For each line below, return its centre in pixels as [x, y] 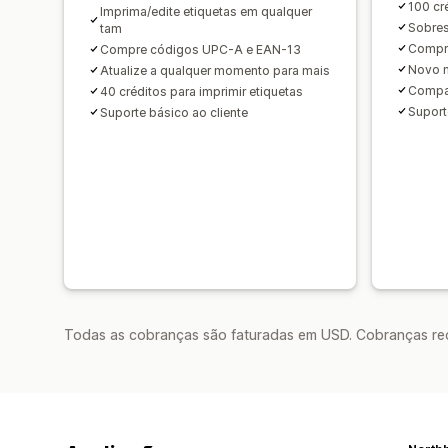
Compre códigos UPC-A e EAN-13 [200, 49]
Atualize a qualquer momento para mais [215, 70]
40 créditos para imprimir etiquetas [201, 91]
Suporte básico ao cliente [174, 112]
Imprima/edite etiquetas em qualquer [206, 11]
